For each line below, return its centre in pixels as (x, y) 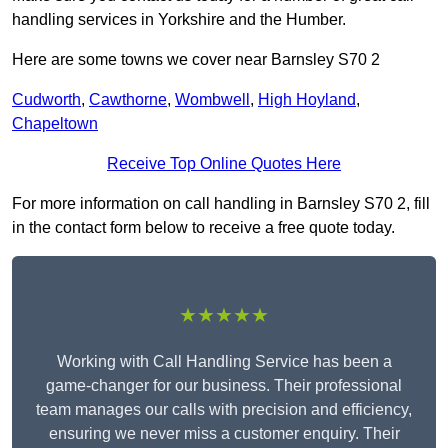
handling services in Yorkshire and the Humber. (179, 20)
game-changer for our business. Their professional (224, 386)
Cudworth (46, 100)
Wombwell (212, 100)
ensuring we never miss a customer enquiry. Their (224, 434)
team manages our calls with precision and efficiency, (224, 410)
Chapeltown (55, 124)
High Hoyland (307, 100)
